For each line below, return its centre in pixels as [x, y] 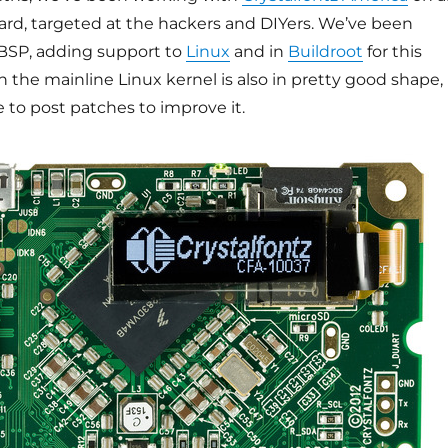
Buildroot [325, 51]
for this [392, 51]
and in [258, 51]
